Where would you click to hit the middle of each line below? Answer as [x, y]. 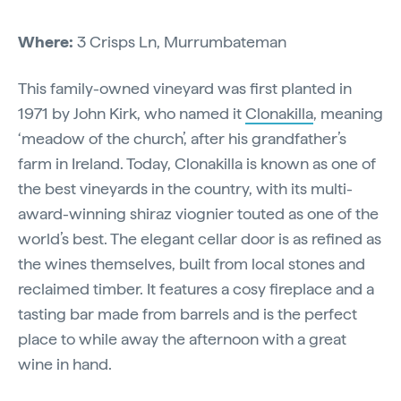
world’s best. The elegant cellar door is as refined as [200, 238]
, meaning [348, 113]
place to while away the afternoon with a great [182, 338]
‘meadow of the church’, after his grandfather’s [182, 138]
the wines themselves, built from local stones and [192, 263]
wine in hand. [65, 363]
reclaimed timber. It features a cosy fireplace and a [196, 288]
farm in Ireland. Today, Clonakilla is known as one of [197, 163]
